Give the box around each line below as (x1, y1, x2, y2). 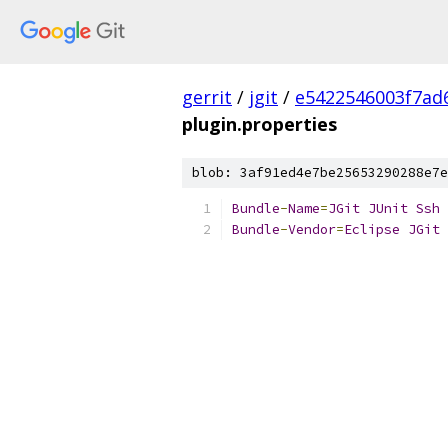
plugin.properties (182, 112, 337, 136)
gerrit (182, 85, 232, 109)
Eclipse (344, 221, 400, 238)
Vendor (288, 221, 336, 238)
